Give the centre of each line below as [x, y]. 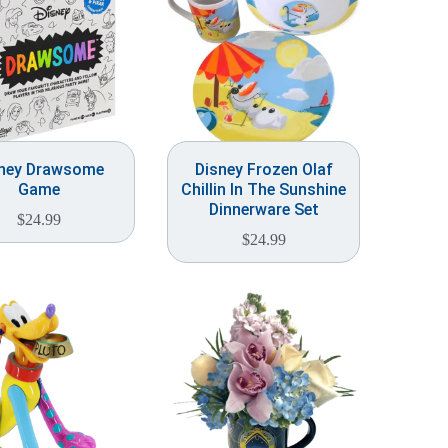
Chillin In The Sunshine [263, 189]
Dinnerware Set [263, 209]
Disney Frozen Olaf [263, 169]
